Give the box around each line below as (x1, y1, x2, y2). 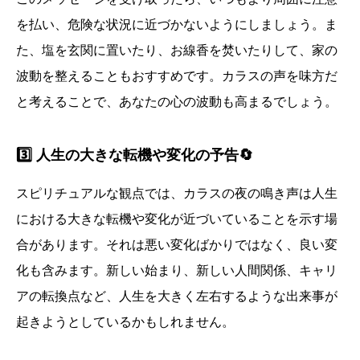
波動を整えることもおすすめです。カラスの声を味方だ (16, 69, 337, 84)
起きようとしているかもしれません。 (16, 315, 235, 329)
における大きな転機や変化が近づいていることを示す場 (16, 212, 337, 227)
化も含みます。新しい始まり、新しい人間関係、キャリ (16, 264, 337, 278)
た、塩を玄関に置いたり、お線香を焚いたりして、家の (16, 43, 337, 58)
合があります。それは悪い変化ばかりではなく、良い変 (16, 238, 337, 252)
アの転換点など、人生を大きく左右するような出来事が (16, 289, 337, 304)
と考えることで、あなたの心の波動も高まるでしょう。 (16, 95, 337, 109)
